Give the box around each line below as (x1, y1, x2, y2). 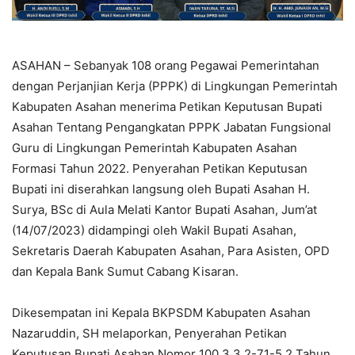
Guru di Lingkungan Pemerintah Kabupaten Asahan (12, 140, 297, 156)
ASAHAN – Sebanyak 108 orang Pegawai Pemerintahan (12, 58, 319, 74)
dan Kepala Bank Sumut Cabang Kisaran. (12, 264, 239, 280)
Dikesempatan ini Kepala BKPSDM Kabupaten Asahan (12, 305, 311, 321)
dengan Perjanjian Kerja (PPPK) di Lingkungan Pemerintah (12, 78, 338, 94)
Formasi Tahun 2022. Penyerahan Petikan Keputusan (12, 161, 307, 177)
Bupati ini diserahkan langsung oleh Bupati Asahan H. (12, 181, 310, 197)
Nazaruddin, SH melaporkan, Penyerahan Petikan (12, 326, 287, 342)
